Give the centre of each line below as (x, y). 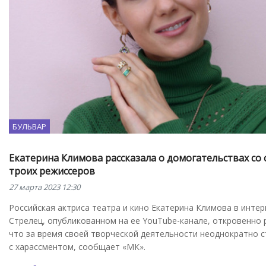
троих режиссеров (52, 171)
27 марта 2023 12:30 (45, 187)
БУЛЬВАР (29, 127)
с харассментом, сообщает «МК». (77, 247)
